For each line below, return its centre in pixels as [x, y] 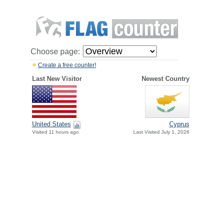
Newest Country [165, 79]
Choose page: [55, 52]
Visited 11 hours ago [55, 132]
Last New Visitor [57, 79]
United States [51, 124]
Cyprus [179, 124]
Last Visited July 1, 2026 [161, 132]
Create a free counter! [67, 65]
